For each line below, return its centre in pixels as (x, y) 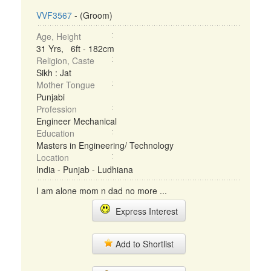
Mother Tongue (66, 85)
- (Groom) (92, 15)
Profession (57, 109)
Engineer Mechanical (77, 121)
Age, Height (59, 36)
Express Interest (144, 211)
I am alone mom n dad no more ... (102, 191)
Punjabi (51, 97)
